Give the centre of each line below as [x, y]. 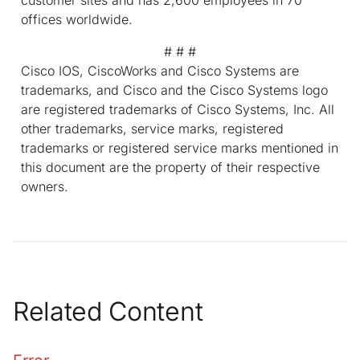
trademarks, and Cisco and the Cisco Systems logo [174, 90]
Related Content [108, 311]
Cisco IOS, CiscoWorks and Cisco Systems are [160, 70]
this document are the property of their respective [170, 167]
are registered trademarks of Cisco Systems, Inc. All [178, 109]
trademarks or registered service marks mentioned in [180, 147]
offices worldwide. [77, 19]
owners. [45, 186]
